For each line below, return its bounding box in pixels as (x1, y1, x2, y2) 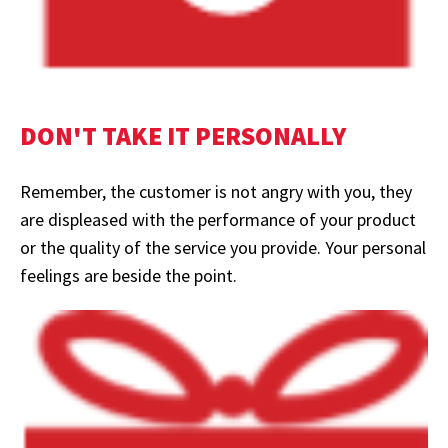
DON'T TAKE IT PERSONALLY (20, 119, 346, 153)
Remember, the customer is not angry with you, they (20, 180, 412, 204)
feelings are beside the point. (20, 264, 237, 288)
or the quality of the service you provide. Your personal (20, 236, 426, 260)
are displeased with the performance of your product (20, 208, 416, 232)
